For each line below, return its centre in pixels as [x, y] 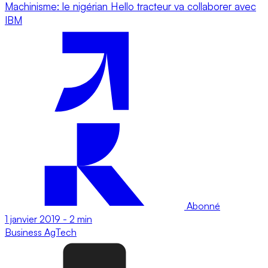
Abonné [202, 205]
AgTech [60, 232]
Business [25, 232]
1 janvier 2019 [33, 219]
